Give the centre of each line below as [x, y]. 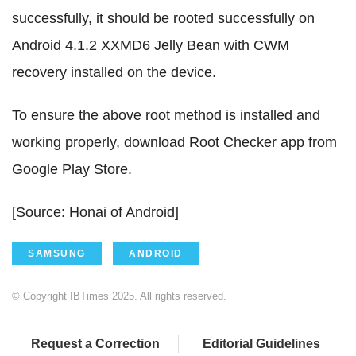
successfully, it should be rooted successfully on [163, 19]
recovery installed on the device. [114, 73]
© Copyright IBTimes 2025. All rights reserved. [119, 296]
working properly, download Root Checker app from [174, 143]
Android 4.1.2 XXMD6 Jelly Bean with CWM [151, 46]
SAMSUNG [57, 254]
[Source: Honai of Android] [95, 213]
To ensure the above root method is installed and [166, 116]
